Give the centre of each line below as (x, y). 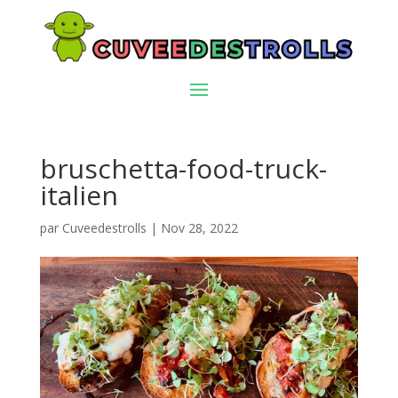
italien (79, 195)
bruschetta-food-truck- (183, 168)
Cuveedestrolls (104, 227)
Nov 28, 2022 (199, 227)
